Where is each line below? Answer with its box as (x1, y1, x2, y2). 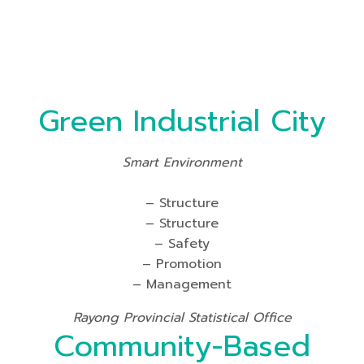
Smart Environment (122, 153, 242, 172)
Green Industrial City (38, 99, 326, 143)
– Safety (154, 234, 210, 253)
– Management (132, 275, 232, 294)
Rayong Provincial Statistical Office (72, 308, 292, 327)
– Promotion (142, 254, 222, 274)
